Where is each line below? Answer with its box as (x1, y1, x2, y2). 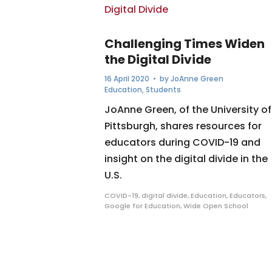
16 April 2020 (104, 73, 149, 84)
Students (146, 84, 181, 95)
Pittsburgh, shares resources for (104, 119, 262, 133)
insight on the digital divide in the (104, 152, 268, 166)
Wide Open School (183, 201, 248, 211)
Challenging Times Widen (104, 35, 265, 52)
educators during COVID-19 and (104, 135, 260, 149)
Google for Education (104, 201, 180, 211)
